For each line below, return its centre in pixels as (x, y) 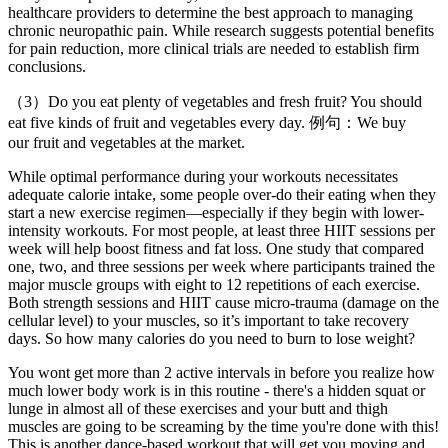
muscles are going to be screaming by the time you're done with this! (223, 426)
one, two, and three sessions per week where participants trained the (221, 266)
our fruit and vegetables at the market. (126, 142)
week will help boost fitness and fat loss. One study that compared (216, 248)
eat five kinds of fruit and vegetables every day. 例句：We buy (207, 122)
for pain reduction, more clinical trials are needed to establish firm (213, 48)
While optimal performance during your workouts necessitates (203, 176)
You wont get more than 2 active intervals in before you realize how (221, 372)
